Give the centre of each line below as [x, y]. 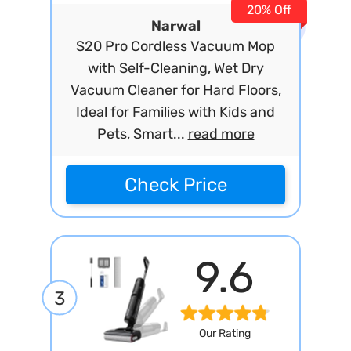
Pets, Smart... [142, 134]
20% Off [269, 10]
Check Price [175, 185]
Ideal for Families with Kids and [175, 112]
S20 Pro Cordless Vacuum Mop [175, 46]
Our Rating [224, 334]
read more [221, 134]
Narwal [175, 26]
